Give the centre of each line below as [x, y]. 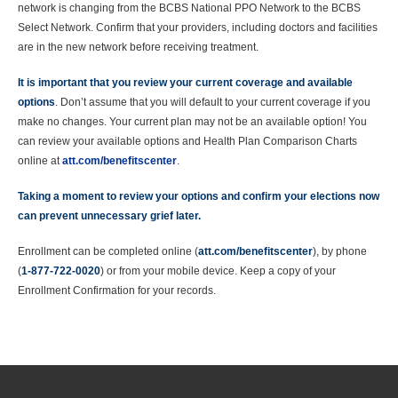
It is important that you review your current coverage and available [185, 83]
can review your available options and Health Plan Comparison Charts [187, 141]
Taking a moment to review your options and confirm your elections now [199, 196]
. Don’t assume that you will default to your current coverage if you [213, 102]
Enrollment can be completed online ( [108, 251]
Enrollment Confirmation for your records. [117, 291]
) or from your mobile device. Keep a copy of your [218, 271]
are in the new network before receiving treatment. [138, 47]
